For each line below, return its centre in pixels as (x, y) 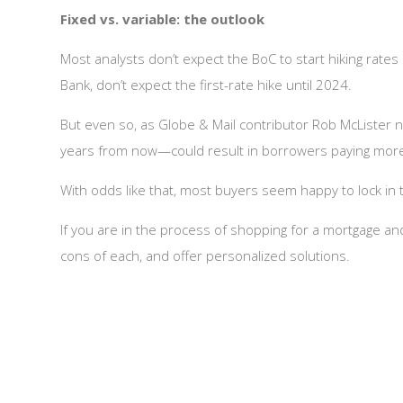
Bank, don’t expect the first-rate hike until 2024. (206, 85)
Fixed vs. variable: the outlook (163, 19)
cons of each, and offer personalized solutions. (206, 255)
